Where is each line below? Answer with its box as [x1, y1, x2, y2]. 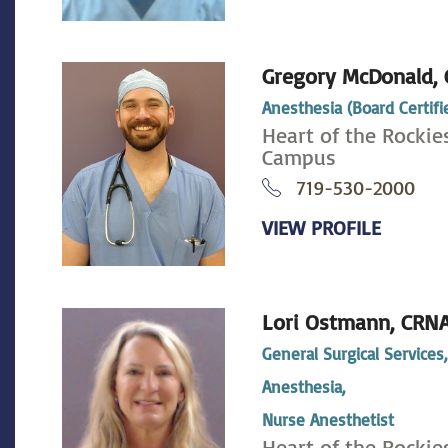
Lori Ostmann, [262, 308, 402, 337]
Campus [262, 143, 337, 172]
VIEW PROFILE [262, 214, 382, 241]
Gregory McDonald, [262, 62, 445, 91]
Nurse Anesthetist [262, 409, 395, 431]
